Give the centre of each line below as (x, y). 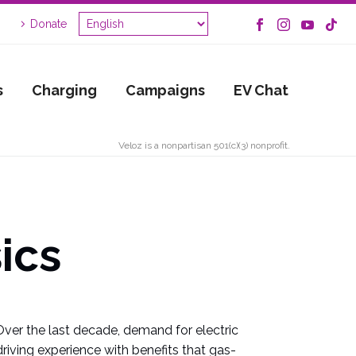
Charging (64, 90)
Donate (48, 24)
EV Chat (261, 90)
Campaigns (165, 90)
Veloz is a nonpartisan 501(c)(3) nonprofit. (204, 145)
